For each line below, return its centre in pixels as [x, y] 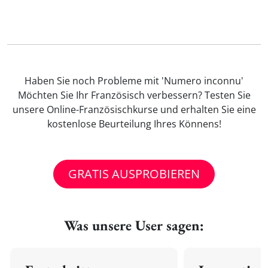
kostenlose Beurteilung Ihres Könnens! [134, 124]
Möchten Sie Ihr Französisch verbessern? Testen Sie [134, 95]
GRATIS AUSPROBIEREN [134, 174]
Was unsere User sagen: [134, 225]
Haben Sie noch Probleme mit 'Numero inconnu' [134, 81]
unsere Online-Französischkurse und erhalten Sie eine [134, 109]
